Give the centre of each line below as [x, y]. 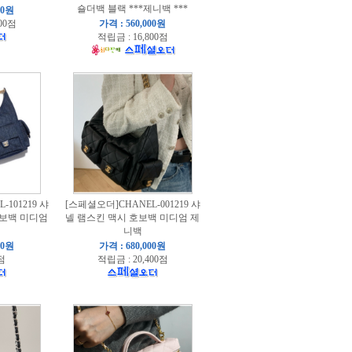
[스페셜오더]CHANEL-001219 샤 [132, 204]
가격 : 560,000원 [132, 24]
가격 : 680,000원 [132, 246]
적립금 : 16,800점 [132, 37]
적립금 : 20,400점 [132, 259]
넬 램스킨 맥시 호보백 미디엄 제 [132, 218]
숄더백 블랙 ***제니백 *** [132, 9]
